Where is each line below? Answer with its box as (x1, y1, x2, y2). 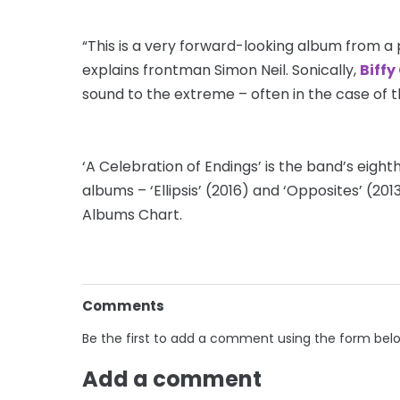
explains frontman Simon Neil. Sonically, (82, 59, 360, 80)
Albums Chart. (82, 204, 182, 225)
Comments (82, 296, 164, 315)
